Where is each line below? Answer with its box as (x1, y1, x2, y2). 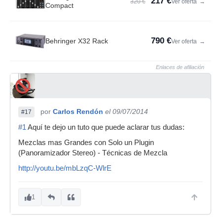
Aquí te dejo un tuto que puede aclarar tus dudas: (26, 123, 184, 131)
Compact (45, 1, 74, 9)
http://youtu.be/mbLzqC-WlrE (18, 164, 111, 172)
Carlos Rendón (53, 108, 103, 115)
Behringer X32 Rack (45, 37, 108, 45)
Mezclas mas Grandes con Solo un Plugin (18, 139, 154, 147)
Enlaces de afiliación (156, 64, 204, 70)
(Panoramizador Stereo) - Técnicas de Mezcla (18, 149, 167, 157)
